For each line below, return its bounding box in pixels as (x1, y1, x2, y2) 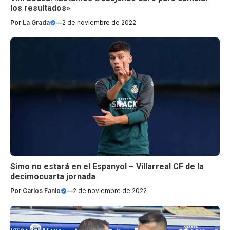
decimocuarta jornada (10, 171, 95, 181)
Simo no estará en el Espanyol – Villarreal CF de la (10, 161, 204, 171)
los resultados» (10, 3, 70, 13)
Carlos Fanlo (23, 186, 61, 195)
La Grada (23, 18, 50, 27)
